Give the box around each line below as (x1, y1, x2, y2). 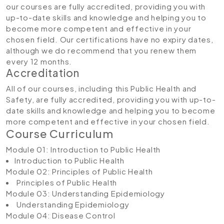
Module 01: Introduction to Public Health (6, 144, 160, 154)
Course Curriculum (6, 126, 113, 140)
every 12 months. (6, 56, 72, 66)
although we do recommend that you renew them (6, 45, 196, 55)
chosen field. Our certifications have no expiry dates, (6, 34, 213, 44)
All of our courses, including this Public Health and (6, 83, 196, 93)
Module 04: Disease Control (6, 210, 115, 220)
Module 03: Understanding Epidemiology (6, 188, 165, 198)
